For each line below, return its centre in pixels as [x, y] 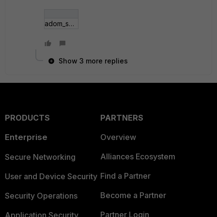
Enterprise [26, 137]
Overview [118, 137]
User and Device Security [51, 176]
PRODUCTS [27, 117]
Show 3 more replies [93, 61]
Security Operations [41, 195]
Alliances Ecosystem [138, 156]
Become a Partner [133, 195]
